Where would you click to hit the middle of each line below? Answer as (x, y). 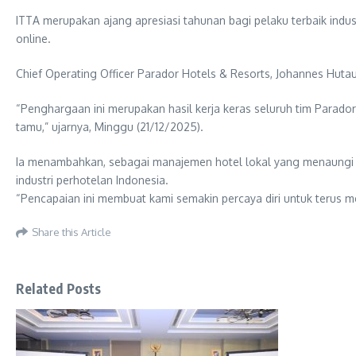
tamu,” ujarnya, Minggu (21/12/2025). (110, 127)
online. (33, 39)
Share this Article (72, 232)
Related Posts (59, 288)
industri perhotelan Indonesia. (92, 180)
